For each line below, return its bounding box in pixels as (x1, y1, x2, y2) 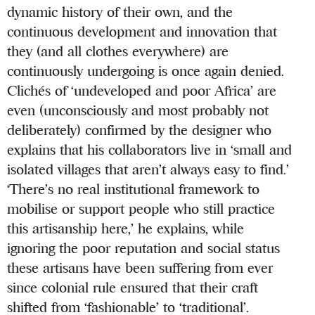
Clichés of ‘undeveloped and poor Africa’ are (7, 82, 277, 99)
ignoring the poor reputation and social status (7, 240, 281, 257)
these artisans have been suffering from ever (7, 259, 274, 276)
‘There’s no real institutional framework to (7, 181, 260, 198)
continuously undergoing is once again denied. (7, 63, 285, 79)
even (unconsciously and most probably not (7, 102, 269, 119)
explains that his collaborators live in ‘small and (7, 141, 292, 158)
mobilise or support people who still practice (7, 200, 276, 217)
